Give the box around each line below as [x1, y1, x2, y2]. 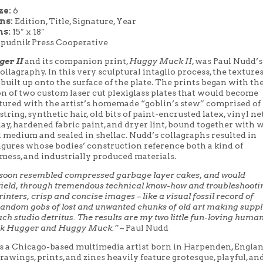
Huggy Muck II [129, 56, 192, 66]
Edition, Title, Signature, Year [14, 16, 136, 26]
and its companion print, [22, 56, 129, 66]
